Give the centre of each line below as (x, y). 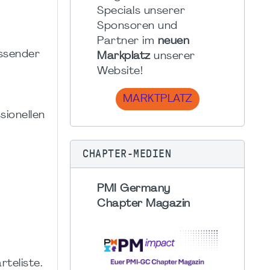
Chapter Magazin (144, 204)
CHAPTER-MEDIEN (127, 153)
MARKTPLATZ (157, 99)
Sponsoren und (137, 26)
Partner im (127, 41)
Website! (120, 71)
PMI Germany (134, 189)
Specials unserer (141, 11)
